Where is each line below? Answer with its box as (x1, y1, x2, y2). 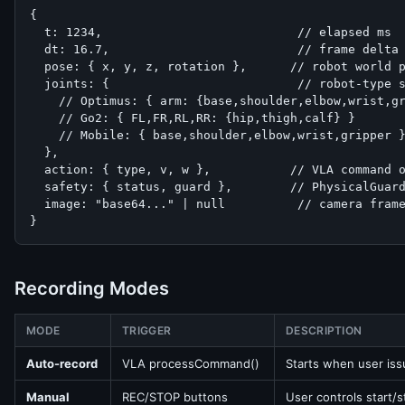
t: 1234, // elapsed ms (30, 25, 391, 39)
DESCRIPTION (286, 324, 363, 337)
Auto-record (26, 356, 98, 371)
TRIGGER (122, 324, 172, 337)
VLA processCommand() (122, 356, 259, 371)
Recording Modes (14, 278, 169, 299)
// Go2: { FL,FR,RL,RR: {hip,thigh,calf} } (30, 111, 355, 125)
